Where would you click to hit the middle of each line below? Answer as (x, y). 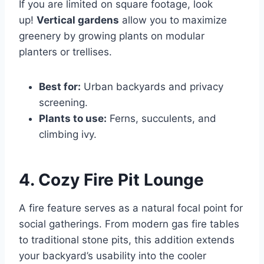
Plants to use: (73, 118)
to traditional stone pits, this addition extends (127, 240)
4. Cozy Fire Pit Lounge (111, 179)
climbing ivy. (68, 134)
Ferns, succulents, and (161, 118)
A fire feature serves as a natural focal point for (131, 208)
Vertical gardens (78, 20)
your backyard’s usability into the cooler (113, 255)
